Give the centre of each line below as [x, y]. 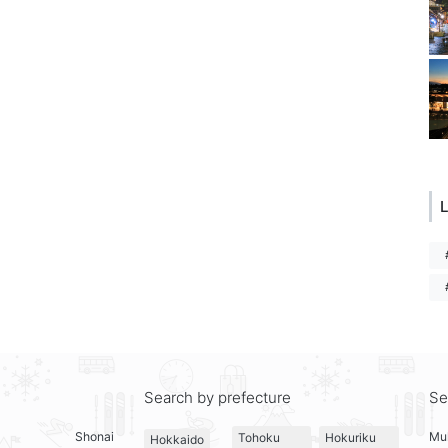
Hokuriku [351, 437]
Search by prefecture [217, 398]
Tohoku [258, 437]
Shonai [94, 437]
